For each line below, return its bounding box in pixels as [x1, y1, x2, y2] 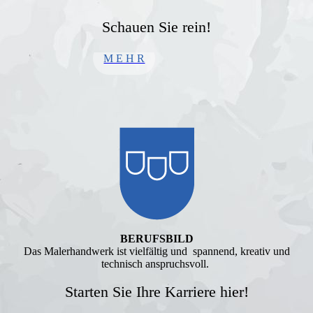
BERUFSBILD [119, 233, 194, 245]
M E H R [103, 52, 145, 64]
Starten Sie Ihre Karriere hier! [64, 283, 249, 300]
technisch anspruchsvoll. [101, 258, 212, 270]
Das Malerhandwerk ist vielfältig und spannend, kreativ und [23, 245, 290, 257]
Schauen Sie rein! [102, 18, 211, 36]
